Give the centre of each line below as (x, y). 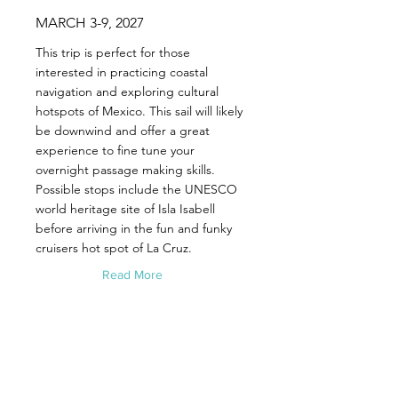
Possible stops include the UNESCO (136, 189)
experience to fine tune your (115, 150)
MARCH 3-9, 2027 (90, 23)
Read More (132, 275)
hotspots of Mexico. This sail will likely (139, 111)
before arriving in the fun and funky (134, 228)
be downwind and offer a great (123, 131)
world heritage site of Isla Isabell (125, 209)
